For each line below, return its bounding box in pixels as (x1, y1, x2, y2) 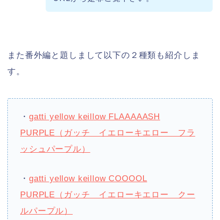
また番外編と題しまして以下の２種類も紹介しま (7, 50, 200, 60)
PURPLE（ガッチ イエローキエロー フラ (20, 128, 195, 138)
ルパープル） (20, 206, 73, 216)
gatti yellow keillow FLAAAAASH (28, 112, 161, 122)
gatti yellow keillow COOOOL (28, 174, 147, 184)
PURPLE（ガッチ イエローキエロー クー (20, 190, 195, 200)
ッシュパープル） (20, 144, 90, 154)
